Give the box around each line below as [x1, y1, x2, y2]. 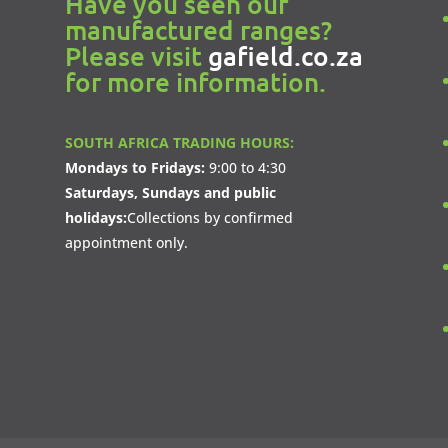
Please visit [64, 38, 208, 72]
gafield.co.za [207, 38, 363, 72]
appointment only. [64, 232, 188, 252]
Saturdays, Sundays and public [64, 182, 276, 202]
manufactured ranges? [64, 12, 332, 46]
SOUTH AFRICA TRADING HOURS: [64, 132, 294, 152]
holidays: [64, 207, 127, 227]
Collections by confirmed [126, 207, 293, 227]
